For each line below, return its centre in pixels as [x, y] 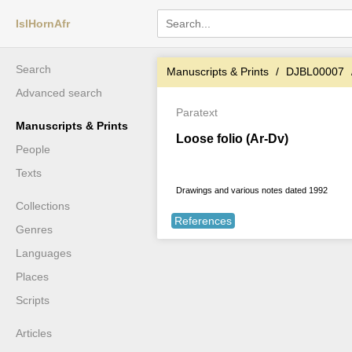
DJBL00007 [315, 71]
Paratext [197, 112]
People [33, 149]
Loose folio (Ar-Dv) [232, 139]
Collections [43, 206]
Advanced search [59, 93]
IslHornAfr [43, 24]
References [203, 220]
